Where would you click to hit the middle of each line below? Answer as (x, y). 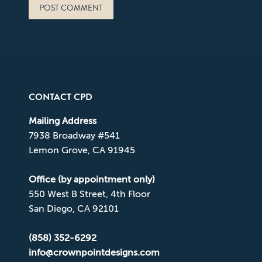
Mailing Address (62, 121)
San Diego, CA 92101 (73, 208)
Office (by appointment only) (92, 179)
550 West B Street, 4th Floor (89, 194)
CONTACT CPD (60, 97)
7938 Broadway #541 (74, 135)
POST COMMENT (71, 8)
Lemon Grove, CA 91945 (82, 150)
